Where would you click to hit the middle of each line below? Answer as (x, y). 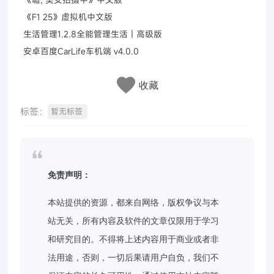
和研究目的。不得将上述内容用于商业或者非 (134, 239)
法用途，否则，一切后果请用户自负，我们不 (134, 257)
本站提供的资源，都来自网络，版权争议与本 (134, 202)
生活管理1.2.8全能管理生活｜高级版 (93, 34)
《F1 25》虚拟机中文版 (68, 17)
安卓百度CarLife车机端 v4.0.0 (81, 51)
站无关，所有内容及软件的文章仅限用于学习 (134, 220)
